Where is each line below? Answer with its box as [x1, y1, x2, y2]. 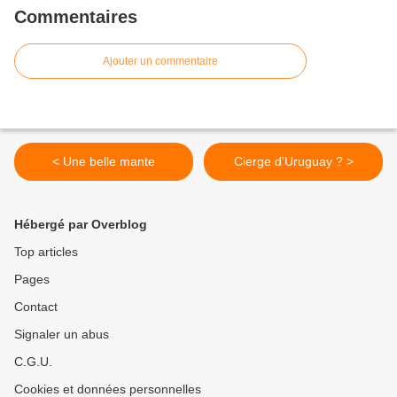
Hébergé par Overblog [14, 217, 147, 232]
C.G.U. [14, 354, 52, 370]
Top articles [14, 245, 78, 260]
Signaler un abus [14, 327, 109, 342]
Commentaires [14, 7, 137, 27]
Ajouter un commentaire [103, 55, 218, 68]
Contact [14, 300, 58, 315]
